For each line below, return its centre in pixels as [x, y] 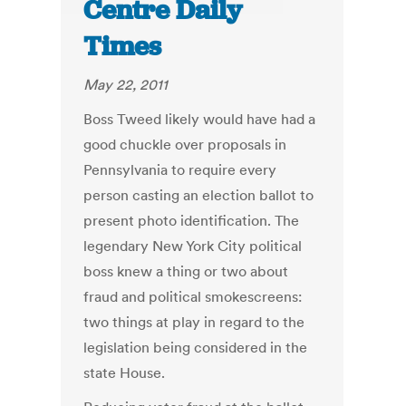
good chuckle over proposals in [185, 145]
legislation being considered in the [196, 348]
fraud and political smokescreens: [193, 297]
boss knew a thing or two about [186, 271]
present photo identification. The [192, 221]
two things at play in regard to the [194, 322]
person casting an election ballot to [199, 195]
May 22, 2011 [126, 85]
